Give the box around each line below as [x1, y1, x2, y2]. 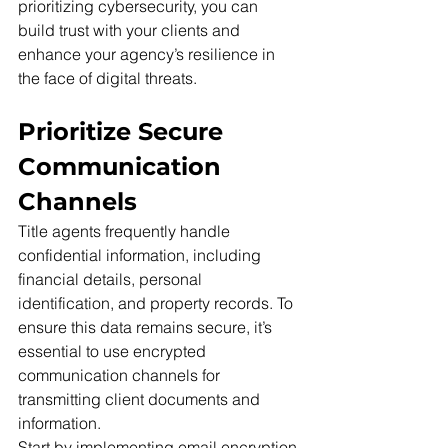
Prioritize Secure [18, 117, 230, 147]
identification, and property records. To [18, 293, 297, 314]
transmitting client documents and [18, 389, 264, 410]
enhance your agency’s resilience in [18, 44, 279, 65]
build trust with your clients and [18, 20, 244, 41]
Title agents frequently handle [18, 221, 234, 242]
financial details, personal [18, 269, 206, 290]
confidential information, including [18, 245, 265, 266]
